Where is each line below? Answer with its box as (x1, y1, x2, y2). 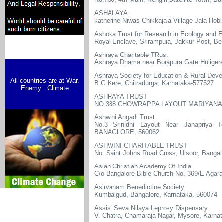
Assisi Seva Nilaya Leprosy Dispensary (94, 204, 208, 212)
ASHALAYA (94, 9, 128, 17)
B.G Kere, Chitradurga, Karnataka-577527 (94, 79, 214, 87)
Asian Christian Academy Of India (94, 163, 191, 170)
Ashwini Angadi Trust (94, 113, 155, 121)
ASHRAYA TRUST (94, 93, 147, 100)
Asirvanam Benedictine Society (94, 183, 184, 191)
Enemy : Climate (20, 84, 69, 92)
